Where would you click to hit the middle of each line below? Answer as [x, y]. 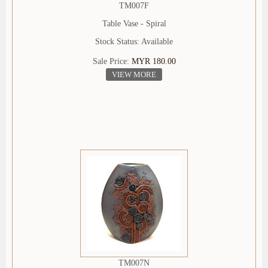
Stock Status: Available [134, 42]
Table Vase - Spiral [134, 24]
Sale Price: [112, 62]
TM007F [134, 6]
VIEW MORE [134, 75]
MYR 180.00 [153, 62]
